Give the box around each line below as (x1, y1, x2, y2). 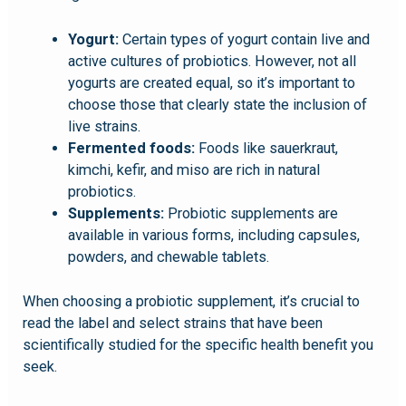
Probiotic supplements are (163, 205, 338, 223)
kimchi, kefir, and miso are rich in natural (67, 161, 320, 179)
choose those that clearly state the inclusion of (67, 96, 367, 114)
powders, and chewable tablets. (67, 248, 269, 266)
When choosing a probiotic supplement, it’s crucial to (23, 293, 361, 311)
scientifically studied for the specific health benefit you (23, 336, 374, 354)
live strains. (67, 118, 140, 136)
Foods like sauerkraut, (194, 140, 338, 158)
